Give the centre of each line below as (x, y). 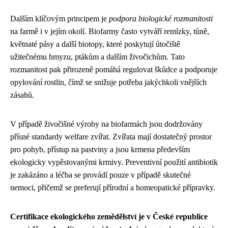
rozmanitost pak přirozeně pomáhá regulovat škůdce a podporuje (114, 69)
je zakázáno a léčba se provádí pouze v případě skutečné (101, 175)
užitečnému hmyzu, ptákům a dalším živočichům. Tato (97, 56)
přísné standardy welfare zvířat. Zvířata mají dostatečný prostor (111, 136)
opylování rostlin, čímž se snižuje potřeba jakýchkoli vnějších (108, 82)
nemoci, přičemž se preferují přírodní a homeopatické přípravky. (113, 187)
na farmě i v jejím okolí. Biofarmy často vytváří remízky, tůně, (110, 31)
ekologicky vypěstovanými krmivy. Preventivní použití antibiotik (114, 162)
